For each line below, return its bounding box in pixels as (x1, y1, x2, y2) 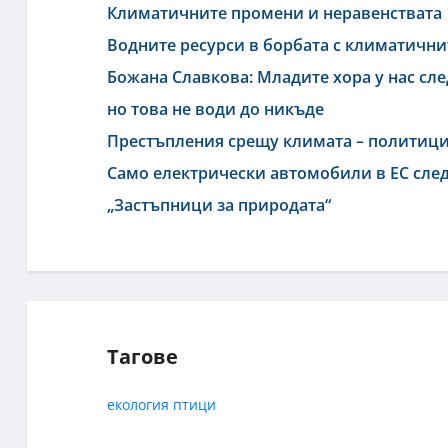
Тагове (107, 343, 178, 371)
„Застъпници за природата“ (107, 194, 331, 217)
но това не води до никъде (107, 98, 324, 121)
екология (107, 395, 169, 415)
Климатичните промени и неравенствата (107, 2, 442, 25)
